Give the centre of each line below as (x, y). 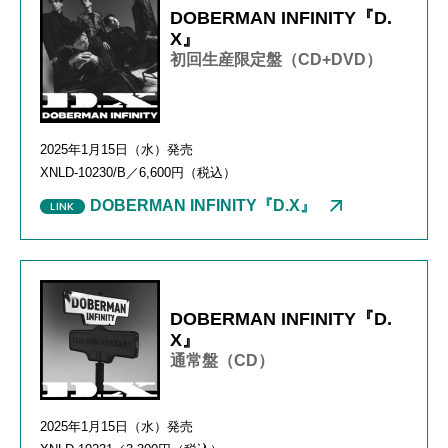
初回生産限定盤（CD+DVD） (276, 59)
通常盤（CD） (222, 360)
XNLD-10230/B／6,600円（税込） (138, 172)
